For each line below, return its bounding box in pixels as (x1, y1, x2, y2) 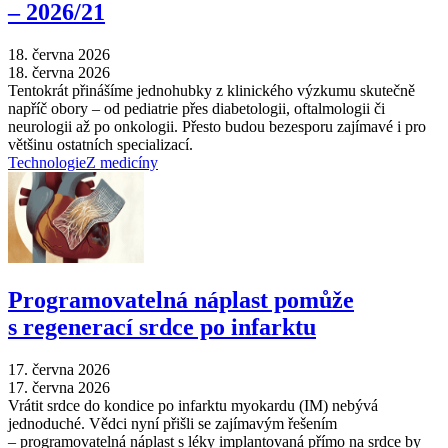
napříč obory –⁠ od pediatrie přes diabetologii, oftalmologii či (8, 100, 385, 118)
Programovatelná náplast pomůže (8, 287, 354, 314)
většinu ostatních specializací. (8, 136, 193, 154)
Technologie (8, 154, 86, 172)
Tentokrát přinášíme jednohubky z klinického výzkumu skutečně (8, 82, 415, 100)
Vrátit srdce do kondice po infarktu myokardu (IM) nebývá (8, 397, 378, 415)
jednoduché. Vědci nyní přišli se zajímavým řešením (8, 415, 337, 433)
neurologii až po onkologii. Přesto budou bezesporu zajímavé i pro (8, 118, 426, 136)
